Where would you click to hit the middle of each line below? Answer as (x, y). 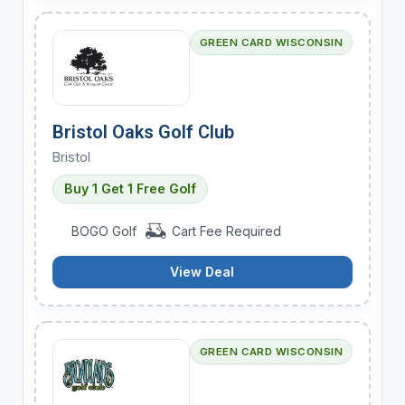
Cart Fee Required (224, 231)
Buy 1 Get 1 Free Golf (130, 188)
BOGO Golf (104, 231)
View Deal (202, 271)
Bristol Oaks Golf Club (143, 132)
